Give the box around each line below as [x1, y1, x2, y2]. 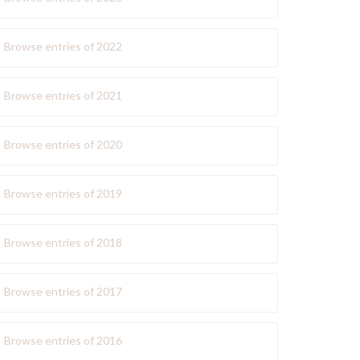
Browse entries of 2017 [4, 284, 122, 298]
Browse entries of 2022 [4, 39, 122, 53]
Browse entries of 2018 [4, 235, 122, 249]
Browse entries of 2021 [4, 88, 122, 102]
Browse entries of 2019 [4, 186, 122, 200]
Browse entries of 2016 [4, 333, 122, 347]
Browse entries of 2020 [4, 137, 122, 151]
